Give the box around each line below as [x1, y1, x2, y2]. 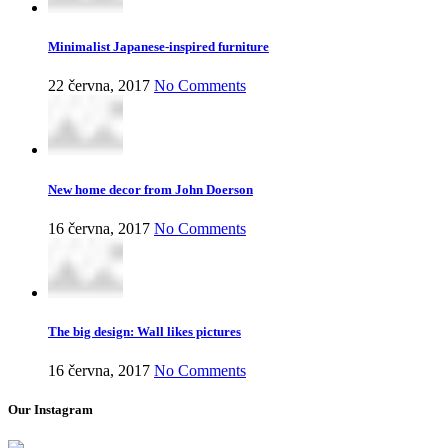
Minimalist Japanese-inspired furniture [48, 39, 269, 55]
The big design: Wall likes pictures [48, 323, 241, 339]
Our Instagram [8, 402, 93, 418]
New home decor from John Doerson [48, 181, 253, 197]
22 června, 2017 [48, 77, 150, 95]
